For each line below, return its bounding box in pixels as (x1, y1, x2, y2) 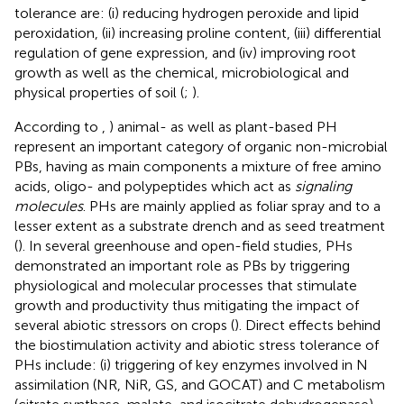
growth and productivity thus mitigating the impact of (14, 296, 359, 314)
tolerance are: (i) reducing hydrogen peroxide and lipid (14, 4, 359, 22)
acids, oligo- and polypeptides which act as (14, 177, 295, 195)
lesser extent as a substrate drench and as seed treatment (14, 216, 385, 234)
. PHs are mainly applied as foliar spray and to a (83, 197, 381, 215)
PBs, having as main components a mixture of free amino (14, 157, 381, 175)
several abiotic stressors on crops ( (14, 316, 234, 334)
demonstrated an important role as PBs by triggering (14, 256, 350, 274)
